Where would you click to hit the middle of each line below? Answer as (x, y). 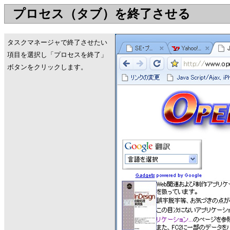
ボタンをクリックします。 (47, 67)
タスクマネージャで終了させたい (57, 42)
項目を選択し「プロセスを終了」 (57, 55)
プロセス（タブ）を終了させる (102, 14)
